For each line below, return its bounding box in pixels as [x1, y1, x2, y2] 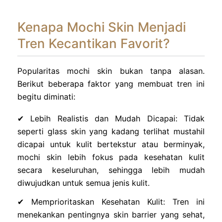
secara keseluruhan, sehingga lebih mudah [17, 165, 205, 175]
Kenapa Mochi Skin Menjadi [17, 19, 186, 35]
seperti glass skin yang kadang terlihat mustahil [17, 126, 205, 136]
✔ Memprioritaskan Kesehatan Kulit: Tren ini [17, 196, 205, 207]
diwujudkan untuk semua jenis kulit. [17, 177, 150, 188]
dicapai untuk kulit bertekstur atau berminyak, [17, 139, 205, 149]
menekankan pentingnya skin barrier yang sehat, [17, 209, 205, 220]
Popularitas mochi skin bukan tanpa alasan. [17, 65, 205, 76]
